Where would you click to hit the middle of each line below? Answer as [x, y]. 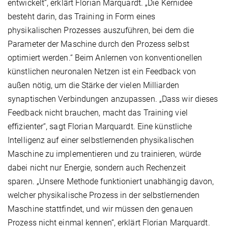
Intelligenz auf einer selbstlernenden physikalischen [101, 140]
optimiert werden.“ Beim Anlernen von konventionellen [105, 58]
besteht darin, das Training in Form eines [82, 17]
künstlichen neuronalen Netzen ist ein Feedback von [102, 72]
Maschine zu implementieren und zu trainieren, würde [105, 154]
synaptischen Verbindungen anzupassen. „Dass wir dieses [113, 99]
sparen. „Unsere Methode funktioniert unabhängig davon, [111, 182]
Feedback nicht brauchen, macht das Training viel [98, 113]
